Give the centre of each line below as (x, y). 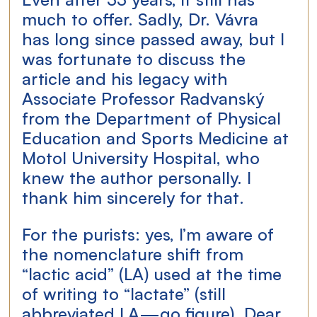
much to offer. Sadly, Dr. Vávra (143, 18)
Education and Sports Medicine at (158, 137)
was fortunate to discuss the (137, 57)
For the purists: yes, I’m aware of (151, 233)
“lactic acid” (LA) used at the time (155, 272)
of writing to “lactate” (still (127, 292)
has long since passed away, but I (156, 38)
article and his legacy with (128, 77)
